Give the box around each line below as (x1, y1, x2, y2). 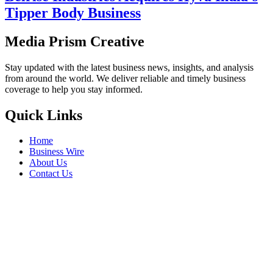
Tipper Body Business (5, 4, 141, 21)
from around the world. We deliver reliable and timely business (5, 73, 246, 83)
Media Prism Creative (5, 33, 144, 49)
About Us (29, 157, 67, 168)
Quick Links (5, 107, 82, 123)
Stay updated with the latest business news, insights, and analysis (5, 62, 253, 73)
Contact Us (29, 168, 73, 179)
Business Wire (29, 146, 84, 157)
